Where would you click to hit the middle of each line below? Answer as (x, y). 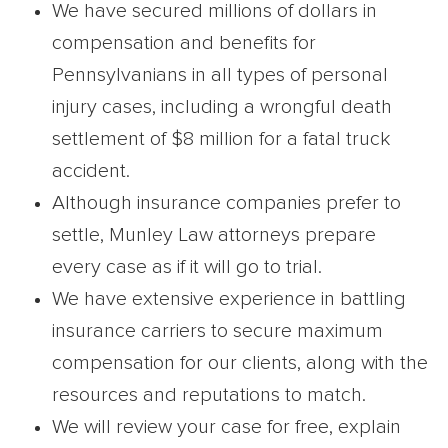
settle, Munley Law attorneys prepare (214, 235)
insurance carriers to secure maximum (217, 331)
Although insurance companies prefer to (226, 203)
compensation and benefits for (184, 43)
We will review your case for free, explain (226, 427)
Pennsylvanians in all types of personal (220, 75)
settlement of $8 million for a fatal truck (221, 139)
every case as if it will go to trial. (187, 267)
